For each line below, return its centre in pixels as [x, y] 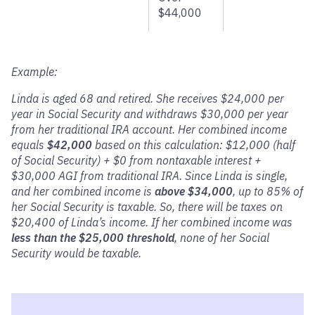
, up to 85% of [268, 191]
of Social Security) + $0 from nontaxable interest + [136, 160]
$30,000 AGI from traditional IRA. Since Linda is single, [149, 176]
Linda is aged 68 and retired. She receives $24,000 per [148, 98]
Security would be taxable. [76, 253]
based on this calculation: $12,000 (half [194, 145]
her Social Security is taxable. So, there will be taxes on [147, 207]
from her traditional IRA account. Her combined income [149, 129]
